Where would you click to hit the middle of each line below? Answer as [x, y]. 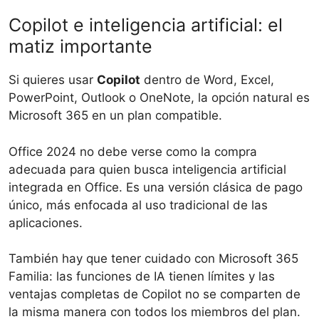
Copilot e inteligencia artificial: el [146, 25]
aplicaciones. [46, 223]
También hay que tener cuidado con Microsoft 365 [153, 259]
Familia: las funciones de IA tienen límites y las [142, 277]
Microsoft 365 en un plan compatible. [115, 116]
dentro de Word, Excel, [207, 80]
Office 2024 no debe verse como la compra [133, 151]
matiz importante [80, 47]
